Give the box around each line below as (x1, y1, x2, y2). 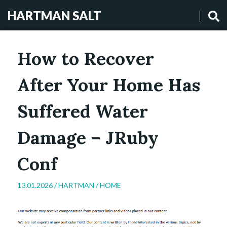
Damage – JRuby (17, 126, 159, 149)
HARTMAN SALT (8, 8, 101, 23)
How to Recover (17, 47, 154, 70)
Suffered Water (17, 100, 148, 123)
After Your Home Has (17, 73, 200, 96)
